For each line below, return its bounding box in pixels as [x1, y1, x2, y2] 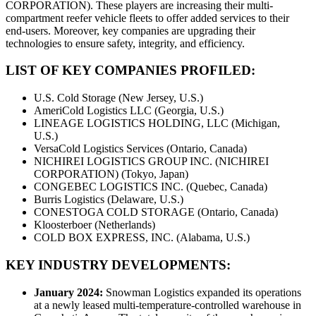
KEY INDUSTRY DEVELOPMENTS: [6, 257, 231, 272]
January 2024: [34, 286, 103, 298]
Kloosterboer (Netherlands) [34, 219, 155, 231]
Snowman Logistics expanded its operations [103, 286, 301, 298]
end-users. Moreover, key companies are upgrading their [6, 24, 255, 37]
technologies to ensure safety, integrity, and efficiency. [6, 37, 245, 49]
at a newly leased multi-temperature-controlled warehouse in [34, 298, 301, 311]
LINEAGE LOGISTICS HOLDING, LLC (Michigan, [34, 117, 280, 130]
